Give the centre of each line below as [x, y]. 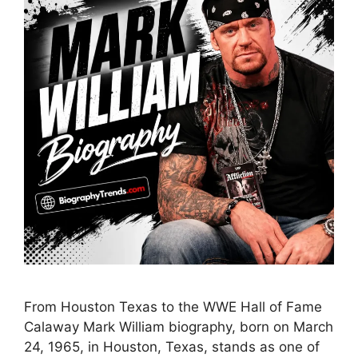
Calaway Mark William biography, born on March [179, 326]
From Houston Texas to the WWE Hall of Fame [173, 306]
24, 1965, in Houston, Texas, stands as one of [172, 346]
